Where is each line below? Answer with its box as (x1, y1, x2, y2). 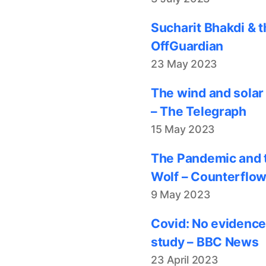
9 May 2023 (151, 188, 211, 201)
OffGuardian (151, 38, 224, 53)
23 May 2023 (151, 57, 218, 70)
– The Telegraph (151, 103, 246, 119)
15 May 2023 (151, 122, 216, 135)
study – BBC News (151, 234, 259, 249)
